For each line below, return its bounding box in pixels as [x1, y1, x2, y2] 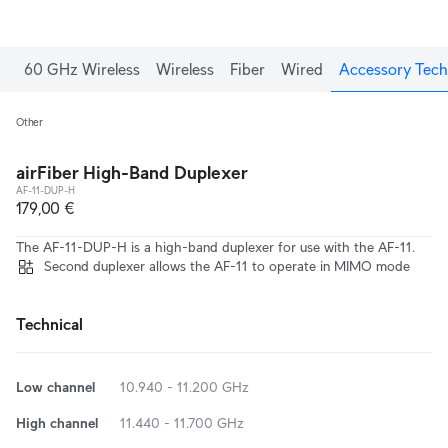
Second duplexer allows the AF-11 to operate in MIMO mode [44, 258, 410, 274]
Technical [16, 316, 83, 333]
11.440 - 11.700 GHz [120, 415, 244, 431]
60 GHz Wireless [24, 61, 140, 78]
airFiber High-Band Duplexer [16, 163, 248, 183]
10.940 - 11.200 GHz [120, 379, 249, 395]
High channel [16, 415, 98, 431]
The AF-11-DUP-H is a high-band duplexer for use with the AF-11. [16, 239, 415, 255]
